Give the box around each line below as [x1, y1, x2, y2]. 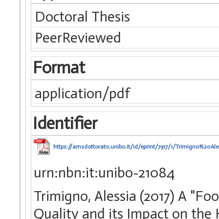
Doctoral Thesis [35, 8, 131, 26]
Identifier [32, 113, 97, 133]
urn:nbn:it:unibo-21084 [34, 163, 175, 181]
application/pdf [35, 84, 131, 102]
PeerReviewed [35, 29, 122, 47]
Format [32, 58, 85, 78]
